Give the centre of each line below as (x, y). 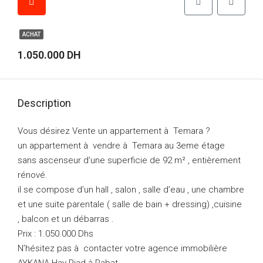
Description (44, 103)
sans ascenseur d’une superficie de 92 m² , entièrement (129, 160)
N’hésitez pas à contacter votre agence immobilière (122, 248)
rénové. (33, 175)
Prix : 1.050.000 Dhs (55, 234)
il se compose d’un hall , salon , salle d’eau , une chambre (131, 190)
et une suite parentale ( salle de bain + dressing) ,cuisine (130, 204)
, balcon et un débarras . (66, 219)
